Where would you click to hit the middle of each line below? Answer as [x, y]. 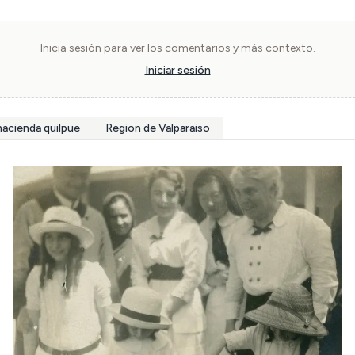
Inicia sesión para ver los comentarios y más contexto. [177, 48]
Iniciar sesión [177, 70]
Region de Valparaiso [158, 128]
